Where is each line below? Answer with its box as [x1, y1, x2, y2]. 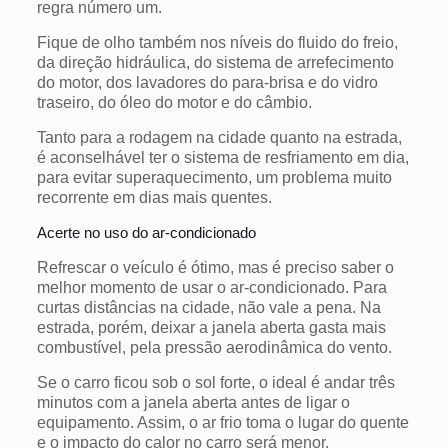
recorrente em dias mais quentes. [36, 188, 272, 206]
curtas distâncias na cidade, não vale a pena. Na [36, 298, 381, 316]
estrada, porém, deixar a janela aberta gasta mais [36, 318, 386, 336]
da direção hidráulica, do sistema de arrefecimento [36, 53, 394, 71]
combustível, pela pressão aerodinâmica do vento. [36, 338, 392, 356]
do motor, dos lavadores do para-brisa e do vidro [36, 73, 378, 91]
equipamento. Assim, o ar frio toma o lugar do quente [36, 413, 409, 431]
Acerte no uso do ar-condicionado [36, 223, 256, 241]
